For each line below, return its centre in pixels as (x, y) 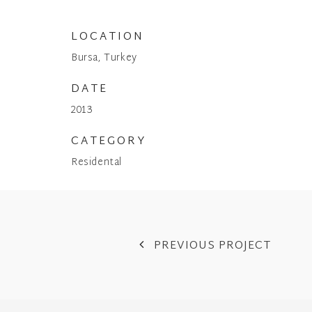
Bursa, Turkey (104, 58)
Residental (96, 163)
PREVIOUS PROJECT (212, 246)
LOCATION (108, 37)
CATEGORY (109, 142)
